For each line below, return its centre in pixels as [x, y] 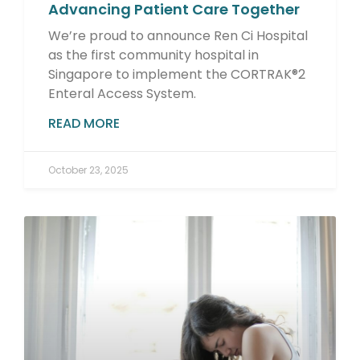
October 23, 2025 [88, 170]
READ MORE [84, 123]
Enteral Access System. [122, 93]
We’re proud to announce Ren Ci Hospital [178, 35]
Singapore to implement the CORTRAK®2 [177, 74]
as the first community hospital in [153, 55]
